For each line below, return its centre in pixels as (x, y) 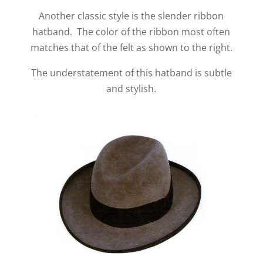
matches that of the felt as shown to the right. (131, 47)
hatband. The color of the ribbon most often (131, 31)
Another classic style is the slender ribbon (131, 16)
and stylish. (131, 88)
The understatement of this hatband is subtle (131, 73)
